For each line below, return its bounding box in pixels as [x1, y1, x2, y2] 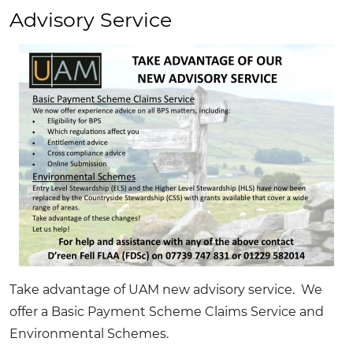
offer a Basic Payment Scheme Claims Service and [9, 303, 324, 319]
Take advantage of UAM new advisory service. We [9, 281, 322, 297]
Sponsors [208, 41, 266, 57]
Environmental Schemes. [9, 325, 169, 341]
